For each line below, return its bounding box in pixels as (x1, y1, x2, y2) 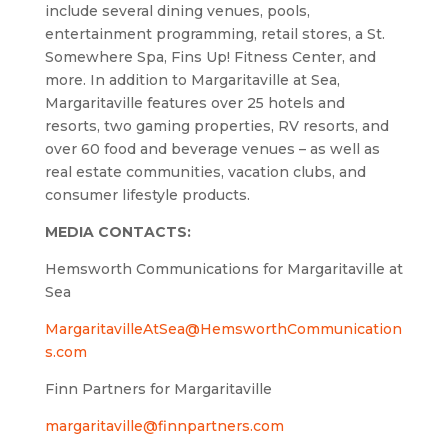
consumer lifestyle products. (44, 185, 250, 204)
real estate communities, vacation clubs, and (44, 162, 366, 181)
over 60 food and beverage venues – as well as (44, 139, 380, 158)
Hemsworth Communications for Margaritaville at (44, 259, 403, 278)
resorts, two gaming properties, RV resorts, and (44, 116, 389, 135)
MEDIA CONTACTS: (44, 222, 191, 241)
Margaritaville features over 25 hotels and (44, 93, 345, 112)
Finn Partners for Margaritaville (44, 379, 272, 398)
